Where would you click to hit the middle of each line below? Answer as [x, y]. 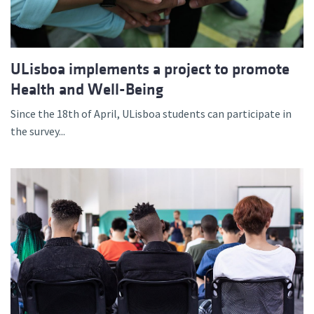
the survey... [38, 131]
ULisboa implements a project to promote [150, 69]
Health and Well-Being [87, 90]
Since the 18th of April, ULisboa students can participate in [151, 114]
